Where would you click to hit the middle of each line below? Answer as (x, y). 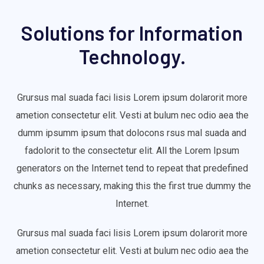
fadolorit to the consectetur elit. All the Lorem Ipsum (132, 151)
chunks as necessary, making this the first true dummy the (132, 186)
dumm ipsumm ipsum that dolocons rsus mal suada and (132, 133)
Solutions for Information (132, 33)
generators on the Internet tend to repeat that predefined (132, 169)
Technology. (132, 57)
